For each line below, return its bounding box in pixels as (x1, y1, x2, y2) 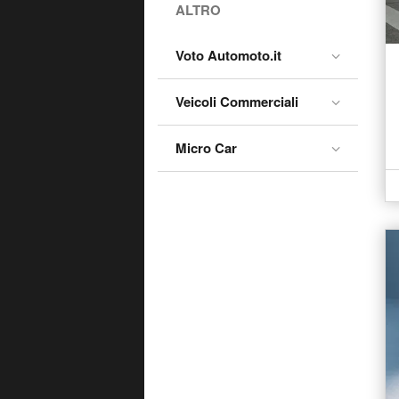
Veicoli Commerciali (175, 92, 298, 111)
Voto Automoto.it (175, 45, 281, 65)
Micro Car (175, 138, 237, 158)
